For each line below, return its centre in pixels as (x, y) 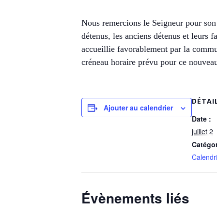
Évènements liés (135, 198)
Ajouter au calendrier (138, 108)
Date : (201, 119)
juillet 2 (202, 131)
